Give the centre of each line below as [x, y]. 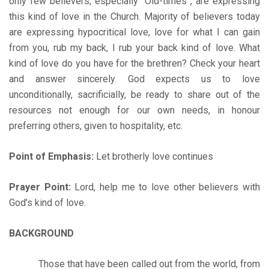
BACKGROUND [41, 233]
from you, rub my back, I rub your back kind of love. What [134, 47]
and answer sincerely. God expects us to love [134, 79]
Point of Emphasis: [51, 156]
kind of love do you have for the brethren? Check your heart [134, 63]
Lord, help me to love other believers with [165, 187]
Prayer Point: [40, 187]
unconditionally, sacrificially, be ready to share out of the [134, 94]
